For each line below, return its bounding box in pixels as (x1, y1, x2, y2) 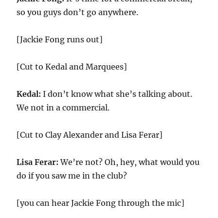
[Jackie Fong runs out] (17, 35, 103, 44)
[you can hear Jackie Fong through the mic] (17, 198, 185, 208)
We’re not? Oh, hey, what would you (58, 157, 200, 167)
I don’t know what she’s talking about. (41, 89, 193, 99)
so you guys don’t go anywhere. (17, 7, 139, 17)
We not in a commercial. (17, 103, 110, 112)
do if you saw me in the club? (17, 171, 127, 181)
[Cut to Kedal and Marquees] (17, 62, 127, 72)
